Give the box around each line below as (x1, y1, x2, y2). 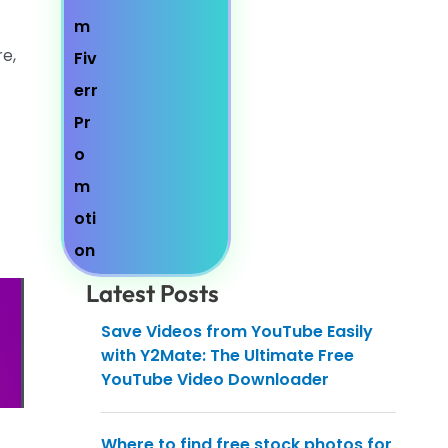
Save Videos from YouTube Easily (101, 320, 373, 344)
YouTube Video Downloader (101, 368, 329, 392)
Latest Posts (86, 278, 219, 309)
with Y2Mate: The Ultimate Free (101, 344, 354, 368)
